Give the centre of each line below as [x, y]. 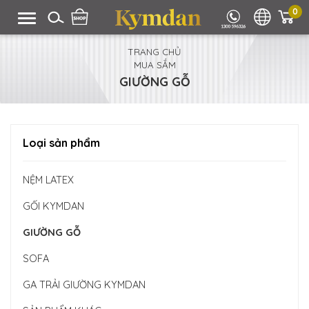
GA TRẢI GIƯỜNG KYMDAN [84, 285]
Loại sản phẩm [61, 143]
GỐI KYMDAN [53, 206]
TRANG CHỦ [154, 52]
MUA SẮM [154, 65]
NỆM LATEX [48, 180]
